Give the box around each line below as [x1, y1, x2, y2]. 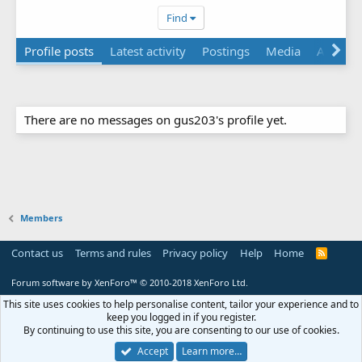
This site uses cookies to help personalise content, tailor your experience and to [3, 297, 359, 311]
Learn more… [181, 344, 242, 358]
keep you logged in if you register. [106, 310, 256, 324]
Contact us [11, 246, 63, 260]
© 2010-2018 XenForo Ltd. [140, 276, 248, 288]
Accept [137, 344, 168, 358]
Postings [202, 42, 250, 59]
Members [20, 212, 63, 224]
